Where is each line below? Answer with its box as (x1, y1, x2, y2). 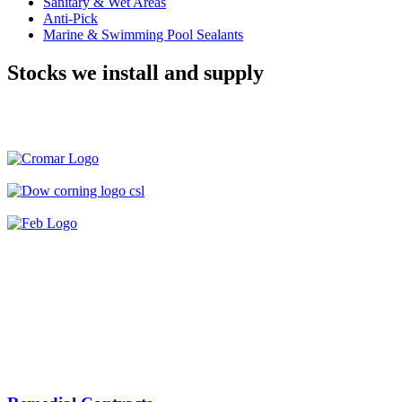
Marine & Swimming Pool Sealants (43, 26, 243, 42)
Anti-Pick (43, 10, 98, 26)
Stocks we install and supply (7, 60, 264, 84)
